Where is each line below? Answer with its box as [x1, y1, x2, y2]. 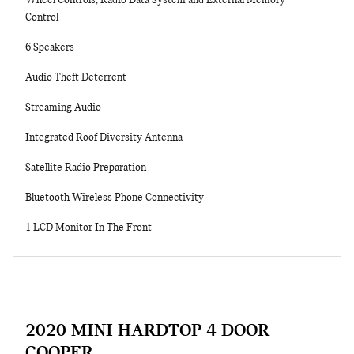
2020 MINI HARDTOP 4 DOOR [25, 322, 269, 341]
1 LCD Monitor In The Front [25, 222, 152, 234]
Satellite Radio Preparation [25, 162, 146, 174]
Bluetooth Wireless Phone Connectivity [25, 192, 204, 204]
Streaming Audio [25, 102, 101, 114]
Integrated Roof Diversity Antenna [25, 132, 183, 144]
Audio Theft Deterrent [25, 72, 126, 84]
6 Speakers [25, 42, 74, 54]
